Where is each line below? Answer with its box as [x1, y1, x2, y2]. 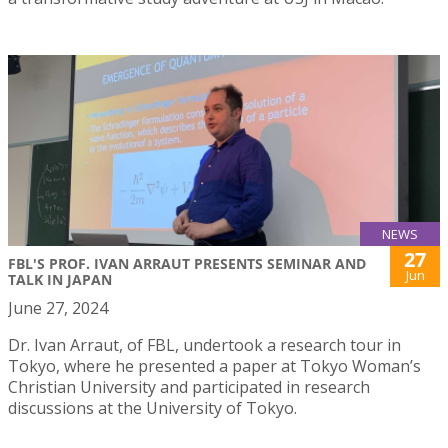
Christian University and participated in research [8, 375, 370, 398]
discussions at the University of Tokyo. [8, 396, 297, 419]
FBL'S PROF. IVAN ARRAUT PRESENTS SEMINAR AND [8, 253, 366, 273]
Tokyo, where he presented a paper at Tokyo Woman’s [8, 354, 421, 377]
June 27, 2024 [8, 296, 108, 319]
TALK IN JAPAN [8, 269, 112, 289]
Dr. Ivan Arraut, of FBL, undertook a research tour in [8, 333, 401, 356]
